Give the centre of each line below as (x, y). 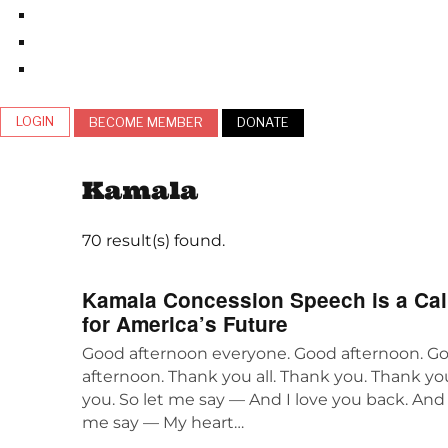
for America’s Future (185, 323)
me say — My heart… (163, 422)
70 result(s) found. (153, 240)
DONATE (263, 122)
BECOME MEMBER (146, 122)
